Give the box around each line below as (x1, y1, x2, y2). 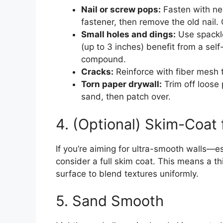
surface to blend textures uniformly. (56, 168, 199, 179)
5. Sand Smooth (56, 192, 164, 210)
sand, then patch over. (81, 92, 171, 102)
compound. (81, 54, 126, 65)
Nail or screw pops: (81, 4, 161, 15)
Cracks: (81, 67, 113, 77)
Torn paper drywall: (81, 79, 162, 90)
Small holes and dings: (81, 29, 176, 40)
